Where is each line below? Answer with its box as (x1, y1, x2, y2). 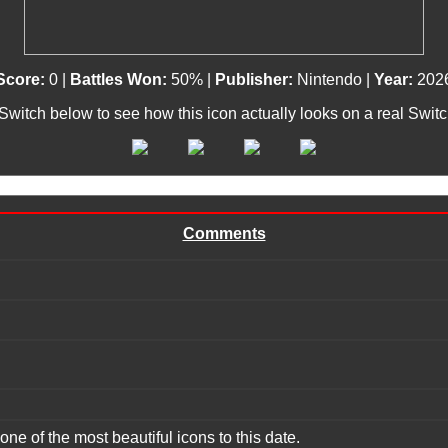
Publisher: (215, 71, 293, 88)
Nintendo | (293, 71, 374, 88)
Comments (182, 225, 266, 242)
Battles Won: (70, 71, 171, 88)
